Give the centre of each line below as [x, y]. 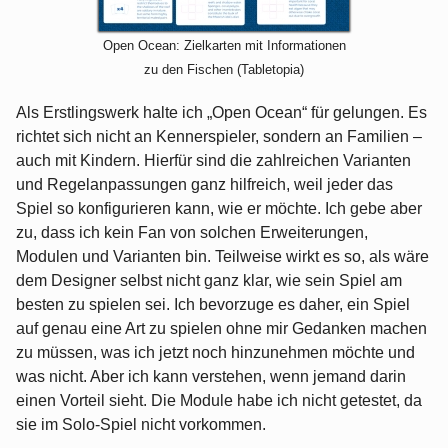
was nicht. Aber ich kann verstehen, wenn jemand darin [211, 377]
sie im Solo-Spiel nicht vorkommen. [141, 425]
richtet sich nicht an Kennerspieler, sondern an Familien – [219, 137]
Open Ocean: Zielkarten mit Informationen [224, 46]
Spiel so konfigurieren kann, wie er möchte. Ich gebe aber [219, 209]
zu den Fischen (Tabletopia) [224, 70]
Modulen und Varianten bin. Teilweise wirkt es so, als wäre [222, 257]
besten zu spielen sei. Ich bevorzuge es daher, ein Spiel [213, 305]
